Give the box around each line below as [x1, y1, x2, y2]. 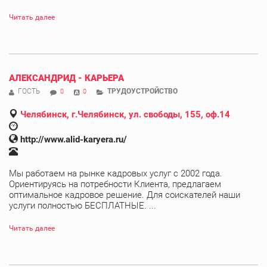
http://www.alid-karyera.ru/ [20, 133, 127, 145]
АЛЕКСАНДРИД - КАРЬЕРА [9, 72, 124, 83]
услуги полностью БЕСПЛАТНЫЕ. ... [9, 200, 156, 211]
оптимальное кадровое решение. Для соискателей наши [9, 189, 240, 200]
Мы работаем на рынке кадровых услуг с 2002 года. [9, 167, 222, 179]
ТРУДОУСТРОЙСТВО [107, 86, 178, 95]
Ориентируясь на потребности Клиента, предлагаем [9, 178, 221, 190]
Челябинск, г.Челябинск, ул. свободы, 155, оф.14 [20, 108, 230, 120]
